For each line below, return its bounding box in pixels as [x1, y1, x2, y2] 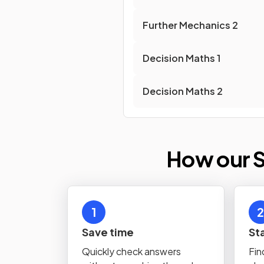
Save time [82, 225, 134, 239]
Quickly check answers [82, 245, 181, 258]
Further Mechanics [143, 19, 230, 31]
